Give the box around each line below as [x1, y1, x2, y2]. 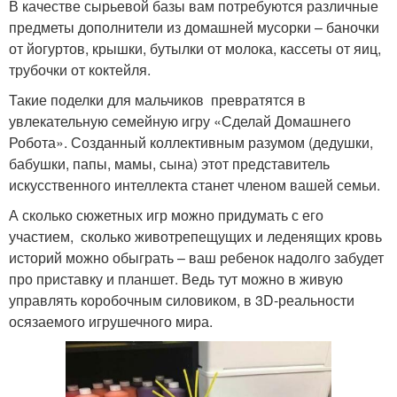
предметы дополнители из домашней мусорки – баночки [9, 17, 379, 38]
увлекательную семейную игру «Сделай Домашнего [9, 111, 351, 132]
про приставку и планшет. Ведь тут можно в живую [9, 269, 343, 290]
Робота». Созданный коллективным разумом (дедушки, [9, 132, 373, 153]
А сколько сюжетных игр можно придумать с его [9, 205, 323, 226]
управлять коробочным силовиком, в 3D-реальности [9, 290, 354, 311]
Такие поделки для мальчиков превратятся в [9, 90, 306, 111]
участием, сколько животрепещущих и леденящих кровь [9, 226, 382, 247]
